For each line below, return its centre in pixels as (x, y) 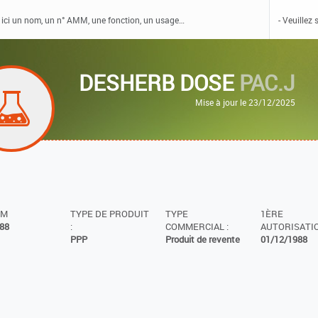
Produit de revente (202, 239)
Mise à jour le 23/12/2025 (246, 102)
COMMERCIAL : (197, 226)
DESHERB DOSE (159, 83)
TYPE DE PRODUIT (109, 214)
